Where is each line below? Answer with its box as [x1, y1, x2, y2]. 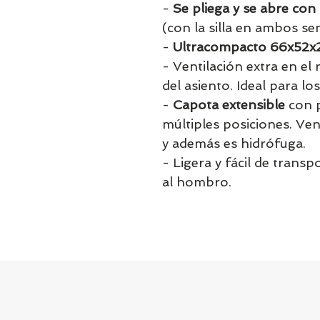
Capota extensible [173, 97, 285, 112]
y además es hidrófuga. [162, 136, 306, 151]
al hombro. [162, 174, 231, 189]
